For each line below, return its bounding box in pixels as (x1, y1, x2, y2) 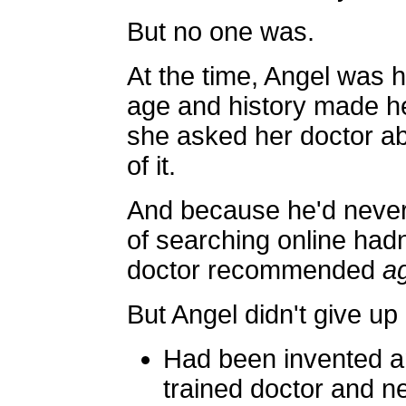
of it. (127, 151, 176, 180)
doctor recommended (127, 256, 382, 285)
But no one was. (127, 17, 314, 46)
